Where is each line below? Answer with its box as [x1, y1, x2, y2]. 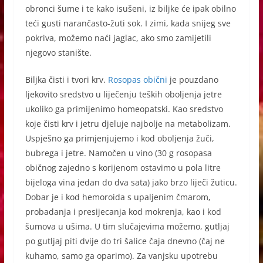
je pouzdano [167, 73, 218, 85]
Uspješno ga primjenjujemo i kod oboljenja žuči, [25, 132, 214, 144]
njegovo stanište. [25, 46, 92, 58]
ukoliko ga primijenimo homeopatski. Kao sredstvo [25, 103, 223, 114]
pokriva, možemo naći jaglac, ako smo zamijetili [25, 32, 211, 43]
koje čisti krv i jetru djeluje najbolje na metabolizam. [25, 117, 231, 129]
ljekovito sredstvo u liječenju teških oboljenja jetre [25, 88, 222, 100]
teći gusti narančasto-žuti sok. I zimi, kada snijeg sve [25, 17, 231, 29]
